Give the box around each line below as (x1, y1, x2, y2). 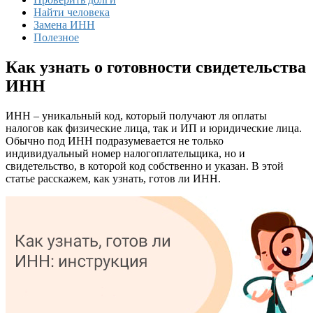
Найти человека (34, 6, 110, 18)
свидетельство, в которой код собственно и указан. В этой (6, 159, 284, 172)
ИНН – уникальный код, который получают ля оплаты (6, 109, 267, 122)
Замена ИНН (34, 19, 95, 31)
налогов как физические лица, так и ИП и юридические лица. (6, 122, 302, 134)
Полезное (34, 31, 79, 43)
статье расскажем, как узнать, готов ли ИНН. (6, 172, 221, 184)
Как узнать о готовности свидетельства (6, 57, 306, 76)
